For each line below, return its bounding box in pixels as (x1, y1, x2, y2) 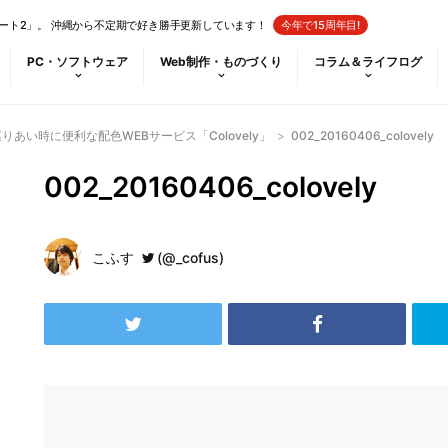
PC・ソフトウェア (27, 54, 128, 69)
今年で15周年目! (280, 18, 361, 32)
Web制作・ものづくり (160, 54, 282, 69)
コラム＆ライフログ (314, 54, 422, 69)
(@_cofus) (157, 249, 224, 266)
